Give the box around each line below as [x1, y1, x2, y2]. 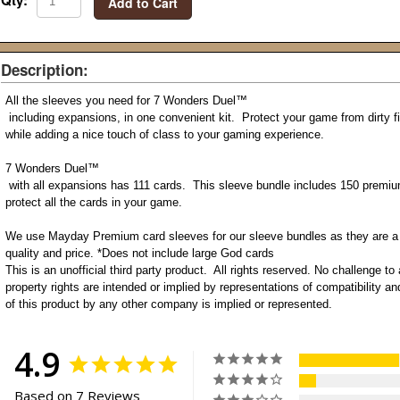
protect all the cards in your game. [5, 195, 183, 209]
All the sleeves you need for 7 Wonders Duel [5, 93, 237, 107]
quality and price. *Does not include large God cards [5, 246, 275, 260]
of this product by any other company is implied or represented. [5, 296, 333, 311]
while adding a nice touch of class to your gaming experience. [5, 127, 325, 141]
